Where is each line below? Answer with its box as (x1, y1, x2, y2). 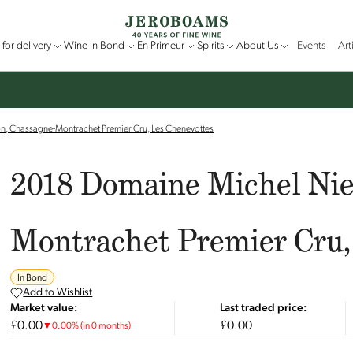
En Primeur (136, 40, 184, 52)
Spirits (196, 40, 224, 52)
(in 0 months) (80, 321, 132, 331)
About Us (236, 40, 278, 52)
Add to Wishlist (23, 287, 93, 299)
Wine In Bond (63, 40, 124, 52)
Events (296, 40, 325, 52)
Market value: (10, 303, 78, 314)
